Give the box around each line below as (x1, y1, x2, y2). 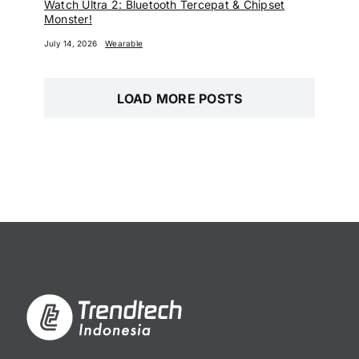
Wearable (105, 38, 143, 48)
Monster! (43, 11, 92, 26)
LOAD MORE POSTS (116, 91, 243, 107)
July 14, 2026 (43, 38, 98, 48)
